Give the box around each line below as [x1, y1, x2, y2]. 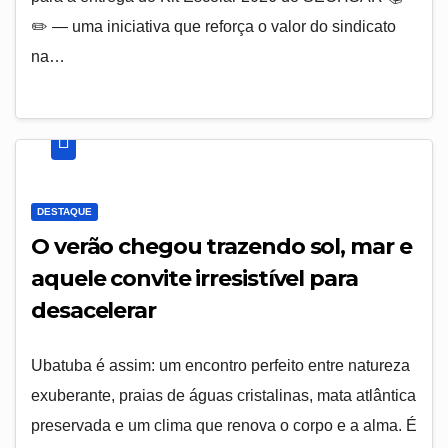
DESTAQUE [37, 205, 92, 217]
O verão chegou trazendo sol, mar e [31, 232, 412, 260]
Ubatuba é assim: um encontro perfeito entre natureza [31, 356, 410, 374]
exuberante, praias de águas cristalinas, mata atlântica [31, 386, 416, 404]
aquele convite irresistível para [31, 264, 358, 292]
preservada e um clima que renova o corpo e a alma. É [31, 416, 417, 434]
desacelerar [31, 296, 156, 324]
